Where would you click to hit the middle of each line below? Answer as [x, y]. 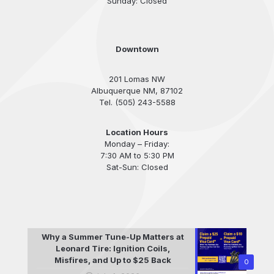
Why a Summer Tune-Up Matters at [113, 236]
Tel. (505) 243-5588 [137, 102]
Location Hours [137, 132]
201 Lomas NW [137, 79]
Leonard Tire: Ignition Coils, [113, 248]
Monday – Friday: [137, 143]
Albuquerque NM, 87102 [137, 90]
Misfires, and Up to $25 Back [113, 260]
